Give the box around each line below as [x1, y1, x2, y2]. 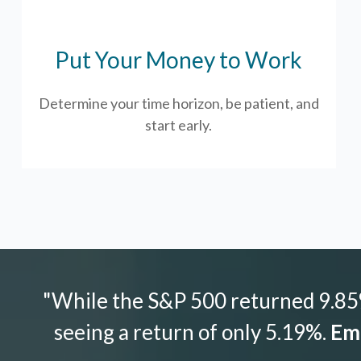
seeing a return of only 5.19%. [53, 318, 330, 345]
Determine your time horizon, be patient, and [38, 93, 319, 112]
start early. [145, 115, 213, 134]
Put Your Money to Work [55, 45, 303, 73]
